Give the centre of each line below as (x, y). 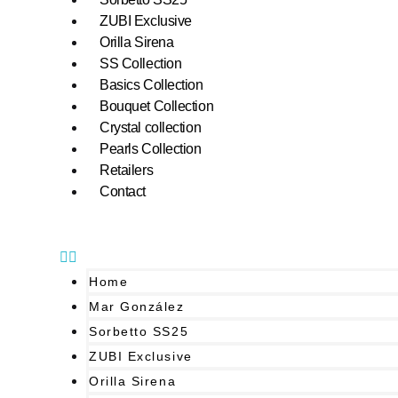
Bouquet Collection (157, 106)
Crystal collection (151, 127)
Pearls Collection (151, 148)
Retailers (127, 170)
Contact (123, 191)
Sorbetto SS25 (139, 331)
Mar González (137, 306)
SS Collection (141, 63)
